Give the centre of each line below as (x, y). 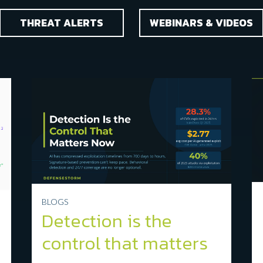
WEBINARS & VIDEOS (202, 23)
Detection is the (107, 220)
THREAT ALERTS (61, 23)
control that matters (125, 243)
